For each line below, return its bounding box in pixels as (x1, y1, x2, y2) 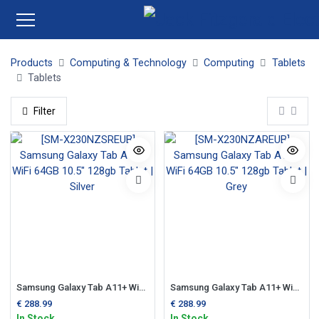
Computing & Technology (70, 56, 187, 69)
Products (11, 56, 53, 69)
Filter (33, 105, 56, 117)
